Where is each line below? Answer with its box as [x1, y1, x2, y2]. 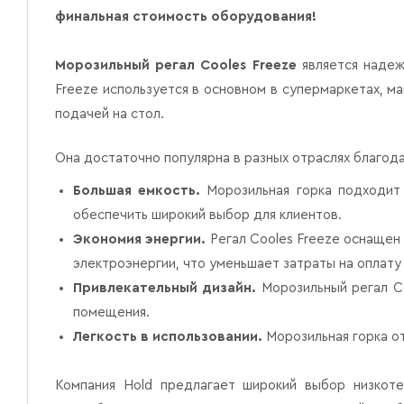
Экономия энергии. [73, 233, 207, 246]
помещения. [73, 306, 150, 319]
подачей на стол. [55, 107, 168, 121]
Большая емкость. [73, 184, 201, 197]
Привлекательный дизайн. [73, 281, 262, 295]
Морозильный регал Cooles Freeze [55, 59, 297, 72]
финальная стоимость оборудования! [55, 10, 317, 23]
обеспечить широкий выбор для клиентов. [73, 208, 342, 222]
